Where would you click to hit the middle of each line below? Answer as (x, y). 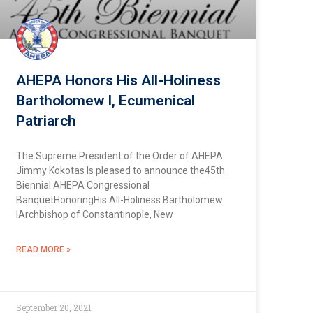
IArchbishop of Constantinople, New (94, 215)
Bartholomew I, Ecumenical (105, 101)
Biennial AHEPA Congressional (82, 185)
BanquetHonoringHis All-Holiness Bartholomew (119, 200)
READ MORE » (43, 250)
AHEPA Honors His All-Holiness (118, 81)
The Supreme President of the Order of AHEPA (119, 156)
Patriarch (46, 121)
